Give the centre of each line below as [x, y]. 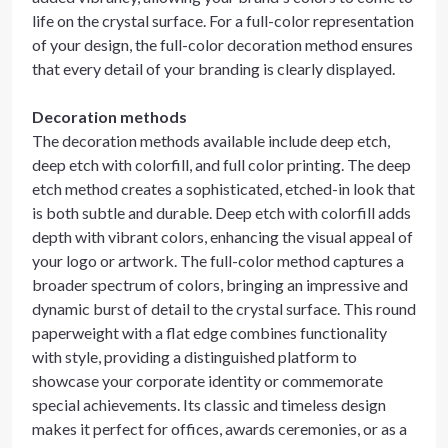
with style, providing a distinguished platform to [194, 356]
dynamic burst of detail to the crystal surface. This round [224, 308]
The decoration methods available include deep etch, [211, 140]
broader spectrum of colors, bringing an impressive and [220, 284]
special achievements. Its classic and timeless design [209, 404]
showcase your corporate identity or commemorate [207, 380]
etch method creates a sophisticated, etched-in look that [223, 188]
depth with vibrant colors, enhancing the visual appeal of [222, 236]
